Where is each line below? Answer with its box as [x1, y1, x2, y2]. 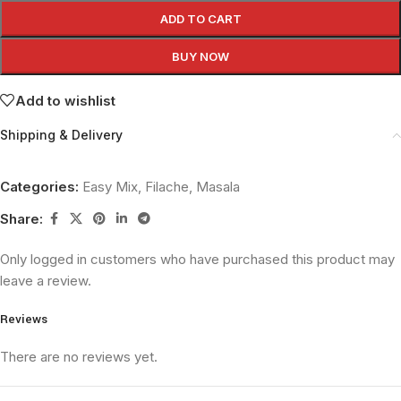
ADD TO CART [159, 12, 242, 27]
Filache [145, 178, 189, 196]
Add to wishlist [15, 91, 115, 109]
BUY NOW [172, 49, 229, 64]
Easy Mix [82, 178, 138, 196]
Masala [196, 178, 240, 196]
